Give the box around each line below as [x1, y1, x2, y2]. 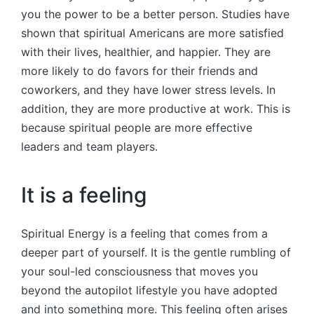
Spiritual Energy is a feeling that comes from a [21, 226, 268, 240]
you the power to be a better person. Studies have [21, 6, 289, 21]
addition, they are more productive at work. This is [21, 101, 290, 116]
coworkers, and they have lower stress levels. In [21, 82, 275, 97]
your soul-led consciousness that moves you [21, 264, 258, 278]
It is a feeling [21, 182, 147, 208]
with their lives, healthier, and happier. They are [21, 44, 271, 59]
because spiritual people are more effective [21, 120, 252, 135]
